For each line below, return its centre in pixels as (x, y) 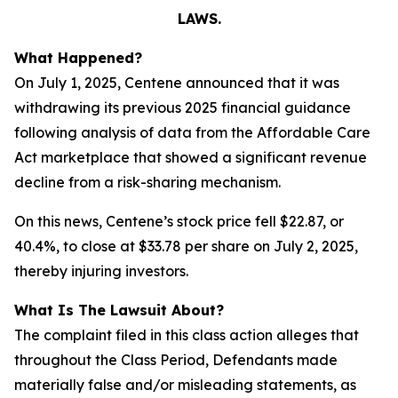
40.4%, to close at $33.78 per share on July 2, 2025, (186, 246)
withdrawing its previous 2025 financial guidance (183, 107)
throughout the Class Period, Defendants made (176, 360)
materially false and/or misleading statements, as (185, 385)
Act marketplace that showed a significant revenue (191, 157)
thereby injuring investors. (101, 271)
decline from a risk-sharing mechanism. (147, 182)
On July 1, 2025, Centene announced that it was (177, 83)
